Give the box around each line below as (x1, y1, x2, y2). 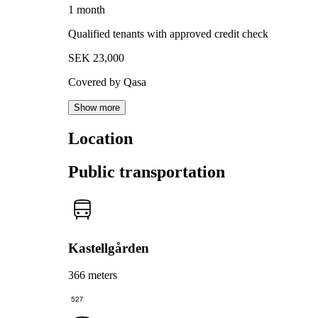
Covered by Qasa (68, 76, 146, 89)
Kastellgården (68, 240, 149, 256)
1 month (68, 4, 105, 16)
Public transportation (68, 163, 225, 182)
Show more (74, 102, 120, 114)
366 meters (68, 269, 117, 282)
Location (68, 129, 133, 148)
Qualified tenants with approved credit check (68, 28, 268, 40)
